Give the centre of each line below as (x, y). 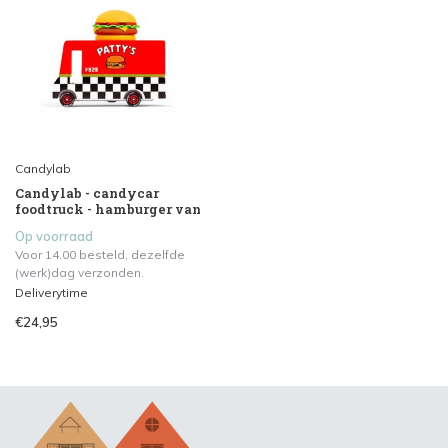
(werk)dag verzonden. (79, 273)
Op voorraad (54, 236)
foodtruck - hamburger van (108, 209)
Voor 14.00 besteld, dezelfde (100, 255)
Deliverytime (51, 293)
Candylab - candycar (87, 193)
